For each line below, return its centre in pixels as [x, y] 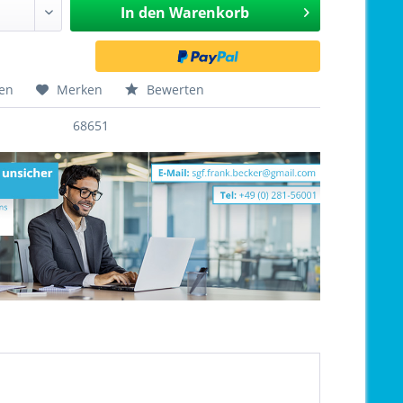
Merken [80, 90]
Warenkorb [209, 13]
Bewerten [174, 90]
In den [143, 13]
